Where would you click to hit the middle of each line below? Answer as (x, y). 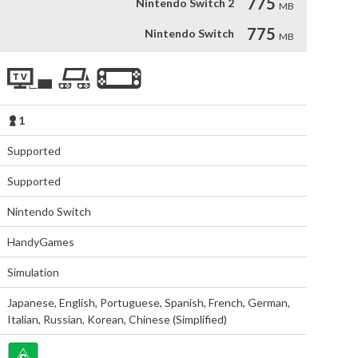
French (226, 302)
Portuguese (130, 302)
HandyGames (41, 242)
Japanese (31, 302)
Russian (63, 319)
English (78, 302)
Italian (23, 319)
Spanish (185, 302)
